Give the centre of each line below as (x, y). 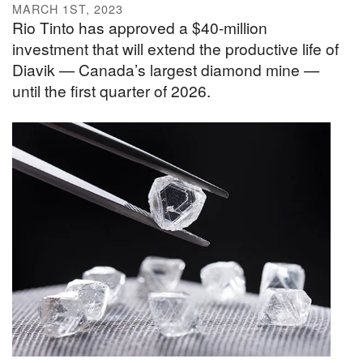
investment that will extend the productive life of (175, 49)
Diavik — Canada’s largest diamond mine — (166, 70)
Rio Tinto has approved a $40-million (140, 28)
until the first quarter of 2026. (111, 91)
